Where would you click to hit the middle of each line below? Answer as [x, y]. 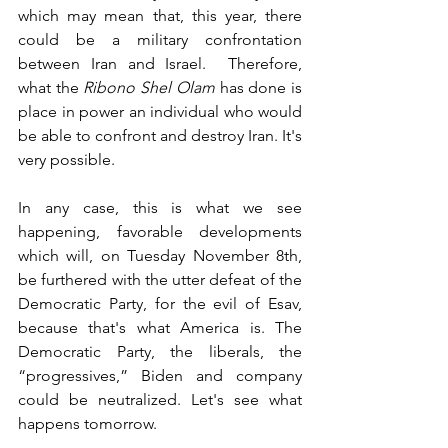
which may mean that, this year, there [160, 15]
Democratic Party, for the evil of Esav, [160, 303]
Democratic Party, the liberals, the [160, 351]
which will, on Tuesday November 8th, [160, 255]
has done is [258, 87]
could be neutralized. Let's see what [160, 399]
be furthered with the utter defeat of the [160, 279]
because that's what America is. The [160, 327]
